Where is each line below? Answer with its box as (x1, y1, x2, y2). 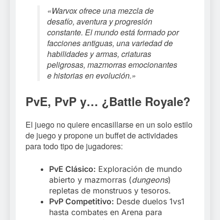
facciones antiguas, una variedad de (47, 37, 173, 49)
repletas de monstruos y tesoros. (49, 186, 171, 196)
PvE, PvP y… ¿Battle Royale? (26, 93, 191, 110)
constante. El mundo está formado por (47, 27, 179, 38)
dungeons (132, 175, 168, 185)
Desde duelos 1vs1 (114, 196, 185, 207)
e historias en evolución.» (47, 70, 136, 82)
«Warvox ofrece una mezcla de (47, 5, 154, 17)
